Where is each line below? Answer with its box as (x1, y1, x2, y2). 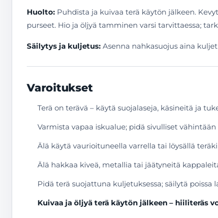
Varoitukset (27, 81, 93, 94)
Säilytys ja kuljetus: (27, 41, 101, 51)
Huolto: (27, 7, 55, 17)
